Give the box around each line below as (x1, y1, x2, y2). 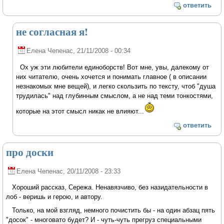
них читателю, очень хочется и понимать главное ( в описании (16, 72, 207, 80)
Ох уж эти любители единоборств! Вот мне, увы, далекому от (16, 63, 209, 71)
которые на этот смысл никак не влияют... (16, 107, 144, 115)
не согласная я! (16, 24, 88, 39)
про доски (6, 144, 54, 159)
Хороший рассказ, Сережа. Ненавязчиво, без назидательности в (6, 183, 208, 191)
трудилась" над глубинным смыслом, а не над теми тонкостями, (16, 91, 213, 99)
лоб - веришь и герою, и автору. (6, 193, 107, 201)
